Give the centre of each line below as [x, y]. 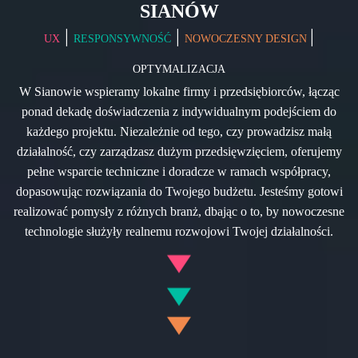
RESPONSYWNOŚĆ [122, 38]
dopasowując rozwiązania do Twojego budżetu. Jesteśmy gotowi [179, 191]
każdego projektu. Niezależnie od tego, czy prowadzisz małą [179, 131]
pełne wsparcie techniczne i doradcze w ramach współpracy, [179, 171]
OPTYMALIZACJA [179, 69]
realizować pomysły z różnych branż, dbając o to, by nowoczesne [179, 211]
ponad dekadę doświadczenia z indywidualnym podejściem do [179, 111]
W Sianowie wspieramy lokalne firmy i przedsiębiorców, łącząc [179, 91]
